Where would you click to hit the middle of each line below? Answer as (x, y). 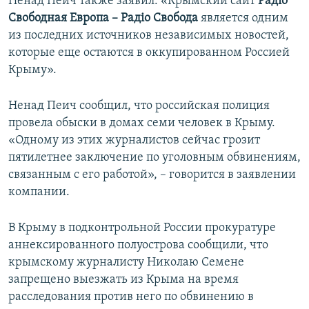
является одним (243, 19)
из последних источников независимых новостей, (149, 36)
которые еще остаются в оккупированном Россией (149, 53)
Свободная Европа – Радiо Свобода (103, 19)
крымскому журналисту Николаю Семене (126, 263)
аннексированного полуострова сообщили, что (138, 246)
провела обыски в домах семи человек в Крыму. (142, 123)
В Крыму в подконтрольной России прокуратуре (142, 228)
